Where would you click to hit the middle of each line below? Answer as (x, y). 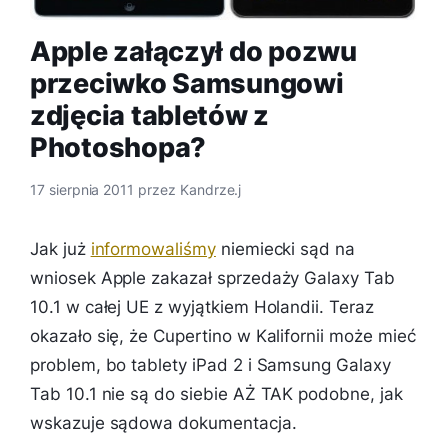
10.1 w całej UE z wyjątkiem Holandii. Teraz (202, 307)
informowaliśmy (153, 249)
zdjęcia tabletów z (150, 115)
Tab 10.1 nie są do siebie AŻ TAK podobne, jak (216, 394)
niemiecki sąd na (285, 249)
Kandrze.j (210, 189)
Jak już (60, 249)
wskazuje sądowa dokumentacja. (163, 423)
